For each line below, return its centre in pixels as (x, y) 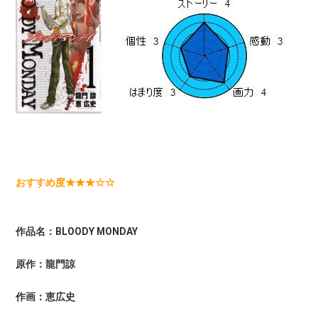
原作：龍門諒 (46, 264)
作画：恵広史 (46, 296)
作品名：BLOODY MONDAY (77, 231)
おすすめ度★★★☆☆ (66, 182)
